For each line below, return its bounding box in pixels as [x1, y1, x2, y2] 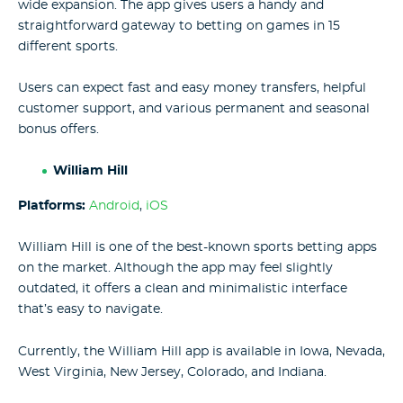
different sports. [18, 40, 118, 53]
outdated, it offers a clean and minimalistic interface [18, 282, 347, 296]
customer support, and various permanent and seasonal [18, 103, 370, 116]
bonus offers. [18, 123, 99, 137]
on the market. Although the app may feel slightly [18, 262, 333, 275]
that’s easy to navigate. [18, 303, 163, 317]
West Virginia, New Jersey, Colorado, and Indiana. [18, 365, 327, 379]
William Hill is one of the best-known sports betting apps [18, 241, 377, 255]
